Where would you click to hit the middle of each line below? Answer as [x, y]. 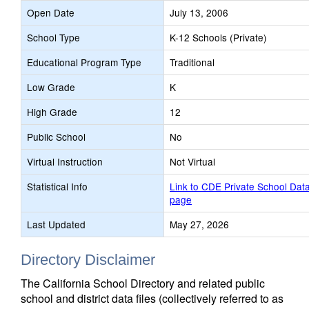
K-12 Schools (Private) [218, 37]
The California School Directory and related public [143, 283]
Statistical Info [57, 186]
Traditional [192, 62]
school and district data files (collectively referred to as [152, 298]
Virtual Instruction [65, 161]
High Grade [52, 112]
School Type [53, 37]
